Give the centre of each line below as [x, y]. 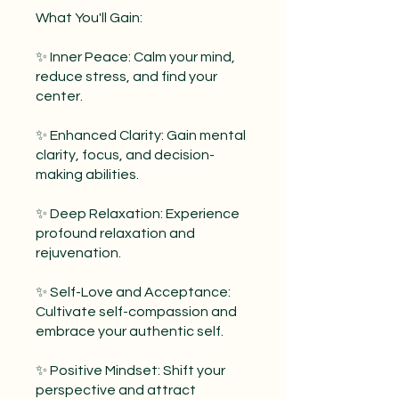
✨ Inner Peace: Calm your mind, [135, 57]
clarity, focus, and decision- [125, 155]
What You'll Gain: [89, 18]
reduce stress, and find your [126, 77]
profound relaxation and [115, 234]
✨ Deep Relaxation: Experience [138, 214]
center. [59, 97]
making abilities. [87, 175]
